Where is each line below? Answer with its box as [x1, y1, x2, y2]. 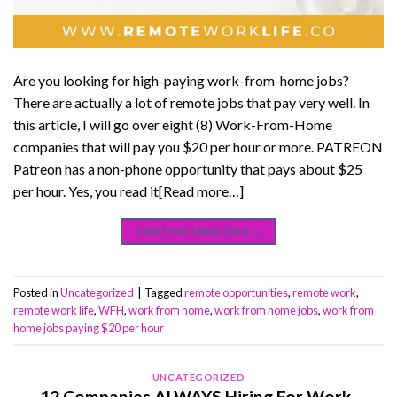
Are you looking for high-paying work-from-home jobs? [13, 72, 349, 90]
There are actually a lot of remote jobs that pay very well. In [13, 94, 370, 112]
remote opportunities [184, 284, 288, 300]
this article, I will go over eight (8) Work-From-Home [13, 116, 332, 134]
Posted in [13, 284, 60, 300]
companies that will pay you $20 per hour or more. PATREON [13, 138, 383, 156]
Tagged [144, 284, 184, 300]
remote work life [13, 302, 94, 317]
